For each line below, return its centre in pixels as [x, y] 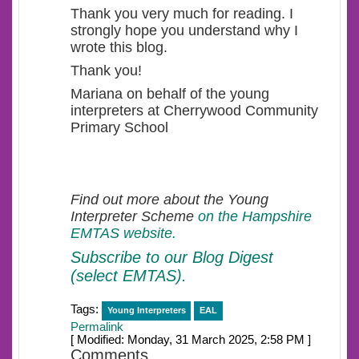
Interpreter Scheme [134, 217]
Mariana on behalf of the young [170, 94]
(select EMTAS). [129, 276]
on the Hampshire [255, 217]
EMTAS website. [123, 234]
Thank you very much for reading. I [182, 14]
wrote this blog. [119, 48]
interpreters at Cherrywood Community [194, 111]
